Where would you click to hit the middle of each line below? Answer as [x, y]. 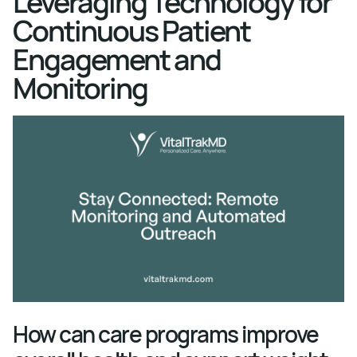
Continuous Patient [131, 30]
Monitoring [80, 88]
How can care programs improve [166, 333]
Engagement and [117, 59]
